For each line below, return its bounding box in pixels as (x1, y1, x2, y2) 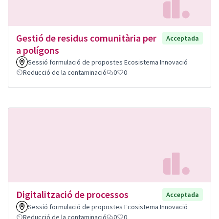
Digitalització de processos (16, 188, 129, 201)
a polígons (16, 44, 59, 56)
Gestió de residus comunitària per (16, 31, 156, 44)
